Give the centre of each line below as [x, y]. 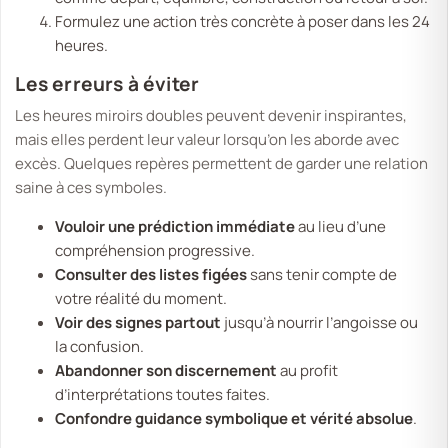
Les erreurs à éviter [107, 84]
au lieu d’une [341, 227]
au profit [308, 371]
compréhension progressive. [155, 251]
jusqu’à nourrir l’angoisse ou [320, 323]
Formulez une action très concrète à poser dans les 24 [243, 22]
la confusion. [100, 347]
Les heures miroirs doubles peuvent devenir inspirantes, [211, 116]
